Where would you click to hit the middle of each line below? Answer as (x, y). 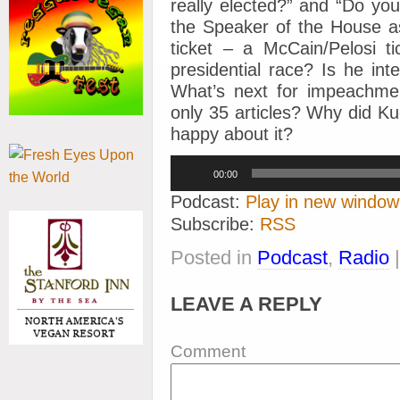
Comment (208, 351)
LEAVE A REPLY (246, 304)
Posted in (214, 258)
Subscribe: (215, 224)
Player (187, 179)
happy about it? (232, 134)
